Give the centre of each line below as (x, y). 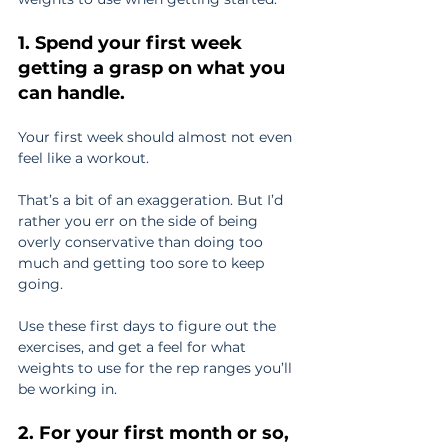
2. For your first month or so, (156, 433)
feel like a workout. (83, 158)
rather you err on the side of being (140, 221)
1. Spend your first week (132, 43)
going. (40, 284)
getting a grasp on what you (154, 68)
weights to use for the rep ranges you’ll (157, 368)
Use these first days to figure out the (149, 326)
